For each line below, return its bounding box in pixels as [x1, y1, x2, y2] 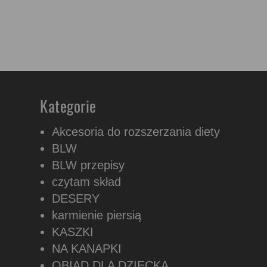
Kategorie [40, 94, 97, 117]
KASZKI [52, 225, 94, 238]
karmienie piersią [52, 209, 141, 222]
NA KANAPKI [52, 242, 122, 255]
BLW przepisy [52, 159, 125, 172]
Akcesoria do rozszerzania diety [52, 125, 220, 138]
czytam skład [52, 175, 121, 188]
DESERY [52, 192, 100, 205]
